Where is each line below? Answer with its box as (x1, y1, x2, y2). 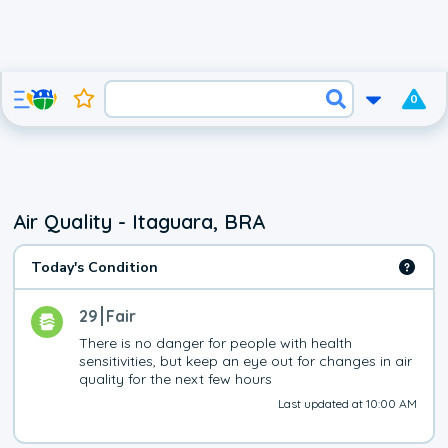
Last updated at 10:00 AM (277, 396, 417, 411)
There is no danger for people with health (79, 334, 353, 352)
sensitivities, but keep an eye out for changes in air (79, 352, 413, 370)
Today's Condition (31, 257, 159, 277)
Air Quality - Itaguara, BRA (13, 209, 266, 234)
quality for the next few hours (79, 370, 273, 388)
